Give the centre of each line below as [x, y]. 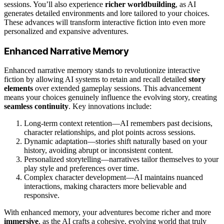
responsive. [42, 195]
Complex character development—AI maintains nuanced [113, 177]
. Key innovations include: [110, 106]
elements [18, 88]
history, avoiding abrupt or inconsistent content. [98, 150]
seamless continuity [36, 106]
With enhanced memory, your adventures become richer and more [107, 212]
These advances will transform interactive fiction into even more [105, 22]
